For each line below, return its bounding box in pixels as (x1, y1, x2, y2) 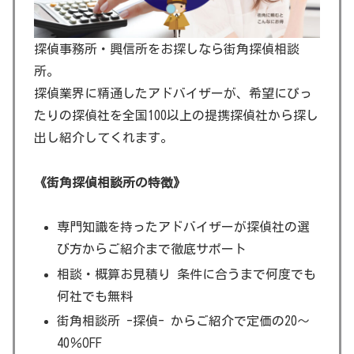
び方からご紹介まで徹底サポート (57, 243, 247, 256)
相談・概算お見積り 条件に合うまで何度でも (57, 267, 317, 281)
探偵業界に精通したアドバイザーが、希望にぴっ (34, 86, 312, 100)
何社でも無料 (57, 289, 134, 303)
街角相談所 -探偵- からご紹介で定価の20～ (57, 314, 311, 327)
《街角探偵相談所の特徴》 (34, 175, 186, 189)
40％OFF (57, 336, 103, 349)
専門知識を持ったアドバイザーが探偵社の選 (57, 220, 311, 234)
